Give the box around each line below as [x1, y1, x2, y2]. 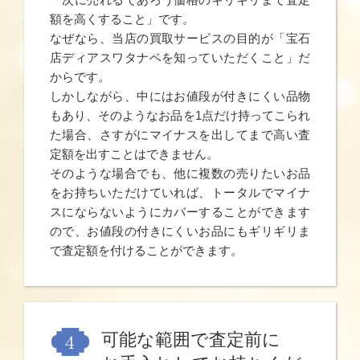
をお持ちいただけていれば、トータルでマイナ [50, 185, 310, 199]
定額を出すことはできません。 [50, 146, 219, 161]
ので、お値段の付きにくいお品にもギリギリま [50, 223, 310, 238]
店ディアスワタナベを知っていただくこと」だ [50, 50, 310, 64]
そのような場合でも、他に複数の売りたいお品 [50, 166, 310, 180]
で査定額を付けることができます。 [50, 243, 243, 257]
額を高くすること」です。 [50, 11, 194, 26]
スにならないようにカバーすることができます [50, 204, 310, 219]
